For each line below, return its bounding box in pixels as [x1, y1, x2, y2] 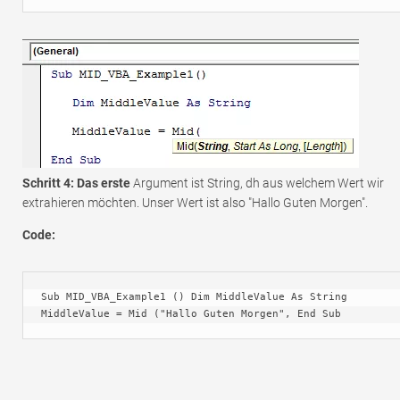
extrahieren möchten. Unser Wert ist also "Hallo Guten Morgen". [22, 195, 368, 210]
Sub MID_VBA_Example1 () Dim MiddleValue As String [41, 290, 347, 303]
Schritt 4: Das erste [22, 175, 130, 190]
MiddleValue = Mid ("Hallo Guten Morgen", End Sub [41, 307, 341, 320]
